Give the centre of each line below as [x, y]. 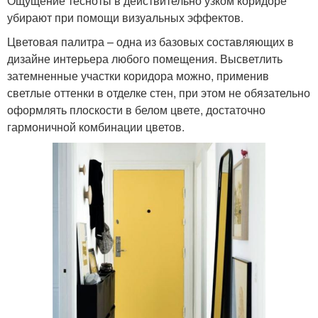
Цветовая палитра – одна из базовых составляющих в [150, 42]
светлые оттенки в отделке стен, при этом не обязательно [159, 93]
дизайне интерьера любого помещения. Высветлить [145, 59]
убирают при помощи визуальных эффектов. [125, 18]
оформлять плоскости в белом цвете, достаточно [136, 110]
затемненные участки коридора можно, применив [138, 76]
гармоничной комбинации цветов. [96, 127]
